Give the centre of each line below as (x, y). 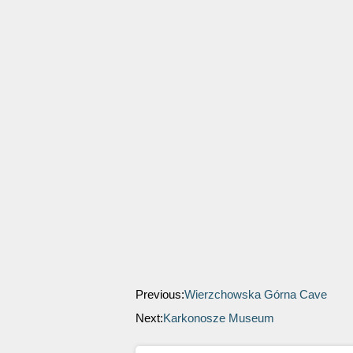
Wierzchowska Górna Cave (256, 294)
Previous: (160, 294)
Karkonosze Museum (219, 318)
